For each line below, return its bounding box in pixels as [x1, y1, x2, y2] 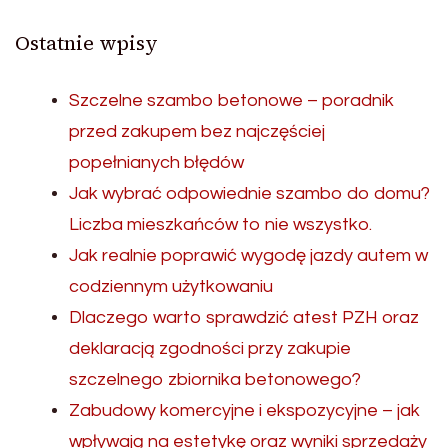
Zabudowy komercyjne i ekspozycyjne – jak [69, 400, 420, 420]
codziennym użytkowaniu [69, 276, 273, 296]
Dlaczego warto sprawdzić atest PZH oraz [69, 307, 419, 327]
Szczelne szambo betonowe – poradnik [69, 90, 394, 110]
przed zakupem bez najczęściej [69, 121, 325, 141]
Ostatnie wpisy [15, 28, 158, 57]
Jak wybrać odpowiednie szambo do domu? [69, 183, 430, 203]
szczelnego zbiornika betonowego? [69, 369, 361, 389]
